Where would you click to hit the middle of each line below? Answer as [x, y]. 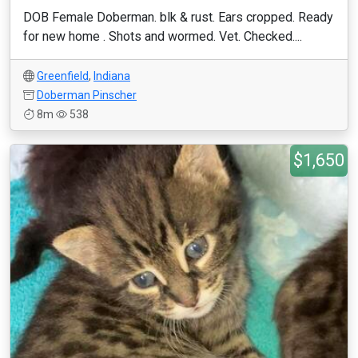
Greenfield [63, 76]
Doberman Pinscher [87, 95]
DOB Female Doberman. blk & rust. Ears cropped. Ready [178, 17]
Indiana [112, 76]
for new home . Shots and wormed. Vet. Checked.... [163, 36]
